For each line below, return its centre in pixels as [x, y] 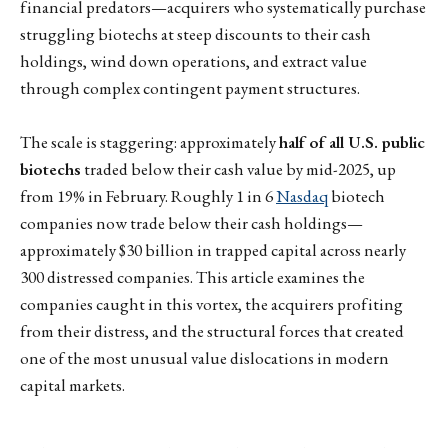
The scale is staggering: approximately [149, 142]
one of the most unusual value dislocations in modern [204, 358]
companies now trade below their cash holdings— [191, 223]
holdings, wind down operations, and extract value [193, 60]
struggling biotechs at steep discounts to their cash [195, 33]
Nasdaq [302, 196]
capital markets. [72, 385]
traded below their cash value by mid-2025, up [238, 169]
